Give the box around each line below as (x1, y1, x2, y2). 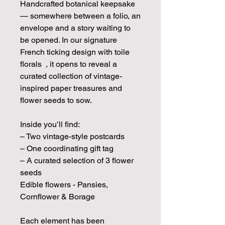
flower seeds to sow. (20, 95, 92, 105)
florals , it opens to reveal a (20, 59, 117, 69)
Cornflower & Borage (20, 191, 97, 201)
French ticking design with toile (20, 47, 130, 57)
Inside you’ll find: (20, 119, 80, 129)
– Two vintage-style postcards (20, 131, 125, 141)
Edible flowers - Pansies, (20, 179, 108, 189)
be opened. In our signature (20, 35, 117, 45)
